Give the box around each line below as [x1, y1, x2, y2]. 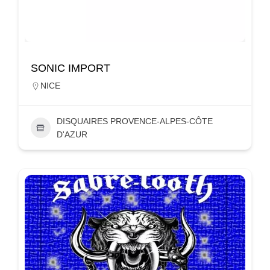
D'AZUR [56, 129, 87, 139]
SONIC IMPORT [31, 61, 110, 74]
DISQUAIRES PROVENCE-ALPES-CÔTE [56, 116, 213, 126]
